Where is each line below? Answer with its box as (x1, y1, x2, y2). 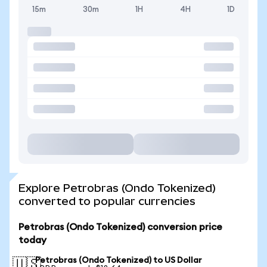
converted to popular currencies (18, 195, 195, 207)
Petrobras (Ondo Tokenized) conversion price (18, 222, 222, 232)
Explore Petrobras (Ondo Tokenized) (18, 182, 216, 194)
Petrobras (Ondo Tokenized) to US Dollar (35, 256, 202, 265)
